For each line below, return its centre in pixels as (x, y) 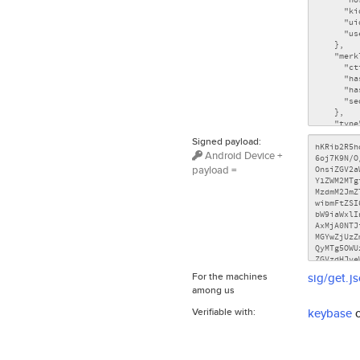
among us (213, 289)
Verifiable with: (224, 311)
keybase (329, 313)
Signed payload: (227, 141)
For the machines (230, 276)
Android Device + (243, 155)
